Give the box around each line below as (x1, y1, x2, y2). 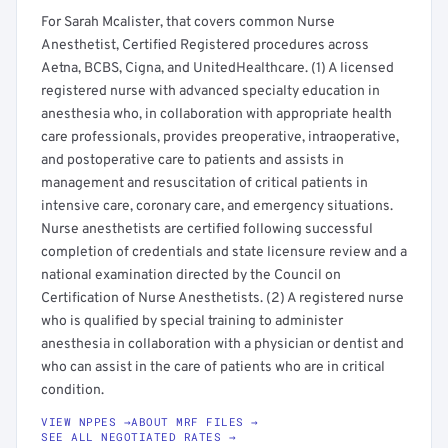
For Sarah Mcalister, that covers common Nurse (41, 14, 335, 31)
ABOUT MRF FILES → (131, 414, 259, 429)
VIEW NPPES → (41, 414, 131, 429)
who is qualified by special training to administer (41, 313, 343, 330)
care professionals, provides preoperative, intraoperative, (41, 129, 399, 146)
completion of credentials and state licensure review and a (41, 244, 407, 261)
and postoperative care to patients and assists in (41, 152, 344, 169)
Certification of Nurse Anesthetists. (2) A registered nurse (41, 290, 404, 307)
